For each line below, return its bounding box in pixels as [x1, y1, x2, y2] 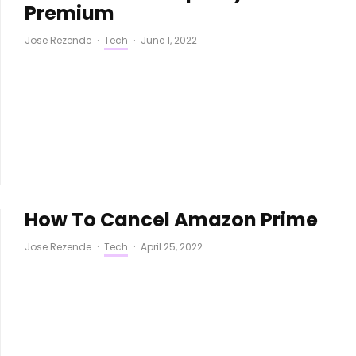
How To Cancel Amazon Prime [24, 206, 318, 233]
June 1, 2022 [140, 33, 197, 47]
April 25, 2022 [140, 239, 203, 253]
